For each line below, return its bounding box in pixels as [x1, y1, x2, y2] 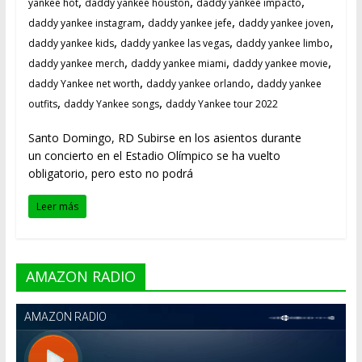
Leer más [36, 200, 78, 214]
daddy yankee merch [27, 57, 124, 71]
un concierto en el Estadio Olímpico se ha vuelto [27, 148, 280, 164]
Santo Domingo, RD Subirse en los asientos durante [27, 130, 301, 146]
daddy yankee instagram [27, 16, 141, 31]
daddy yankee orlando [145, 77, 250, 91]
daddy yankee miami [130, 57, 226, 71]
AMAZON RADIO [25, 267, 136, 287]
